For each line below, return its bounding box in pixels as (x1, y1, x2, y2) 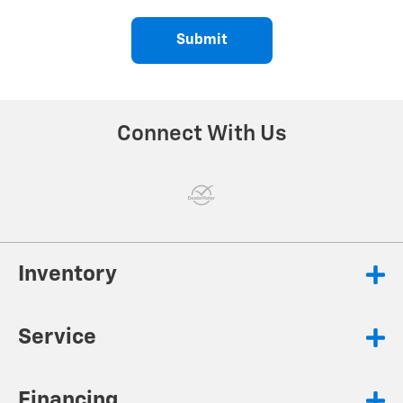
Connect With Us (116, 123, 287, 145)
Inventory (18, 264, 117, 285)
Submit (175, 33, 228, 48)
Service (18, 327, 96, 348)
